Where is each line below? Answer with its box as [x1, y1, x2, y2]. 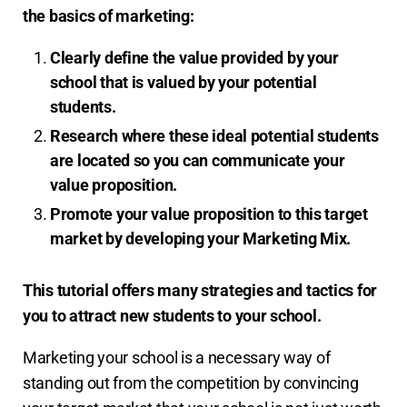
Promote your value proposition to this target [50, 203, 368, 223]
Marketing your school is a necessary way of [23, 347, 331, 367]
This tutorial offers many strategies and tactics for [23, 280, 377, 300]
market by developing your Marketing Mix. [50, 228, 352, 248]
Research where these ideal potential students [50, 125, 379, 145]
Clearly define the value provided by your [50, 47, 339, 67]
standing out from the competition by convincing [23, 372, 359, 392]
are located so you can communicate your [50, 150, 345, 170]
